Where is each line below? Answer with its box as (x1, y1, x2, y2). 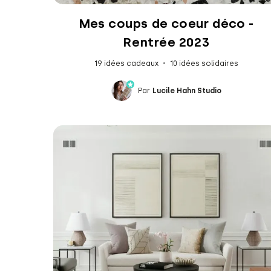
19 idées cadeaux (94, 59, 158, 68)
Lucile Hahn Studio (152, 86, 221, 95)
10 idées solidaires (169, 59, 238, 68)
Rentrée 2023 (123, 34, 209, 50)
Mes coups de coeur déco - (78, 15, 254, 31)
